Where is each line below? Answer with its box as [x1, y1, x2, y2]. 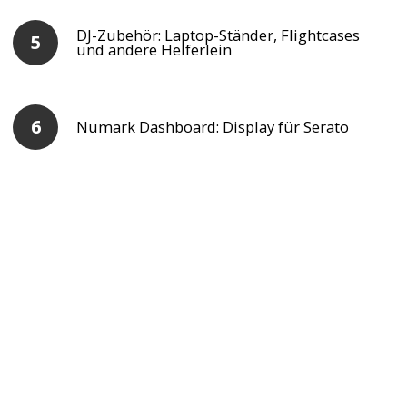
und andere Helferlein [76, 39, 233, 61]
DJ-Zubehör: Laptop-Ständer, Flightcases [76, 25, 361, 46]
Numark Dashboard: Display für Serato [76, 116, 350, 138]
